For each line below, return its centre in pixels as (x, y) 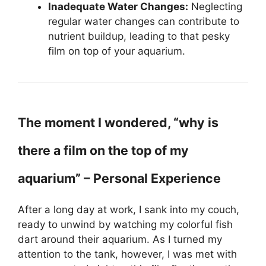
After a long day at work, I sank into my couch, (129, 210)
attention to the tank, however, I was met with (127, 254)
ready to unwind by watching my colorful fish (125, 224)
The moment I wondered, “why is (118, 122)
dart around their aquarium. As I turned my (120, 239)
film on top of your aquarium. (117, 51)
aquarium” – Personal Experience (119, 178)
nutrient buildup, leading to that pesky (139, 36)
